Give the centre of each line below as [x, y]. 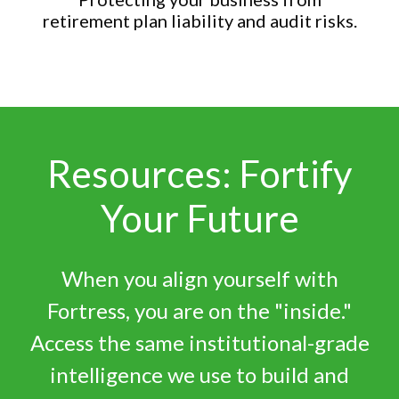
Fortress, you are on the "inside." [199, 311]
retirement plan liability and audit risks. [199, 21]
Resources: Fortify [199, 174]
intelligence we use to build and [199, 375]
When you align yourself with [199, 279]
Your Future [199, 219]
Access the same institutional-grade [199, 343]
